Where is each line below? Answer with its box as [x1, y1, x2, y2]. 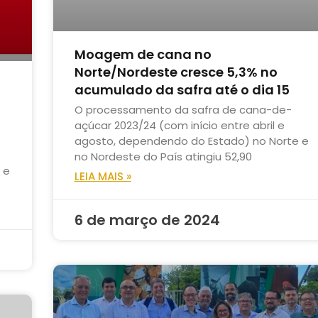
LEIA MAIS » [74, 169, 131, 185]
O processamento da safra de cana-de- [74, 102, 292, 118]
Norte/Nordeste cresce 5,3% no [74, 63, 278, 82]
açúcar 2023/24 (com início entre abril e [74, 118, 285, 133]
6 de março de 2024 [74, 210, 220, 231]
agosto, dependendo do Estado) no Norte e [74, 133, 309, 149]
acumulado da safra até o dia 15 [74, 81, 290, 99]
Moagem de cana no [74, 45, 212, 64]
